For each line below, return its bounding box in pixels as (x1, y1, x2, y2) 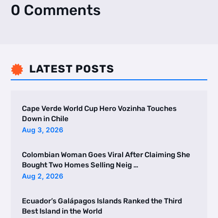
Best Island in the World (21, 206, 102, 216)
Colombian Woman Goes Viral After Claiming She (21, 150, 190, 159)
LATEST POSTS (29, 62, 114, 75)
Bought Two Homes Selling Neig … (21, 160, 138, 169)
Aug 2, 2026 (21, 171, 63, 180)
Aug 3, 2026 (21, 125, 63, 134)
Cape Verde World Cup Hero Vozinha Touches (21, 104, 177, 113)
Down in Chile (21, 114, 69, 123)
